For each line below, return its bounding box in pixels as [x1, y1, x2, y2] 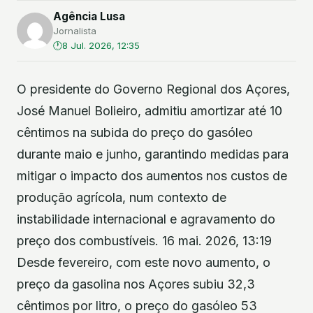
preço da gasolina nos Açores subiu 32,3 [17, 277, 255, 291]
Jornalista [53, 25, 96, 36]
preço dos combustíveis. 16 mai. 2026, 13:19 [17, 233, 272, 248]
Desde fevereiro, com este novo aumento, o [17, 255, 270, 270]
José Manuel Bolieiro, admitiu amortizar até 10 [17, 103, 282, 118]
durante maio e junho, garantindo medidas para [17, 147, 289, 161]
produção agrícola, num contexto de [17, 190, 226, 205]
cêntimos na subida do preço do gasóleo [17, 125, 253, 140]
